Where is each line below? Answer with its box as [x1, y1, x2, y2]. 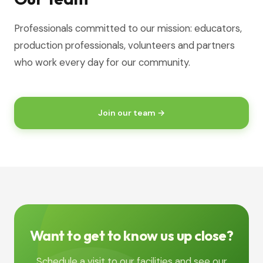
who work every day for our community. [14, 56, 190, 69]
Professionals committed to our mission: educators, [14, 22, 242, 35]
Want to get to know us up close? [29, 227, 234, 244]
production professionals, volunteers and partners [14, 39, 235, 52]
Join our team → [98, 107, 165, 118]
